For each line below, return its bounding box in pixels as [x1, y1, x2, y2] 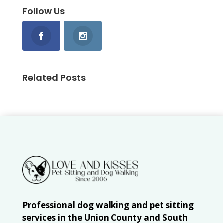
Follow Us [22, 5, 65, 18]
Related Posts [22, 71, 86, 84]
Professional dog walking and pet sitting [22, 199, 194, 211]
